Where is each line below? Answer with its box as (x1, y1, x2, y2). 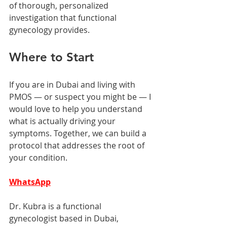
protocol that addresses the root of (9, 139, 146, 151)
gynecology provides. (9, 24, 90, 35)
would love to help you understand (9, 103, 144, 115)
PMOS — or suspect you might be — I (9, 91, 153, 102)
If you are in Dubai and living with (9, 79, 137, 90)
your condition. (9, 152, 67, 163)
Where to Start (9, 49, 94, 64)
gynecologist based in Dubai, (9, 212, 121, 224)
